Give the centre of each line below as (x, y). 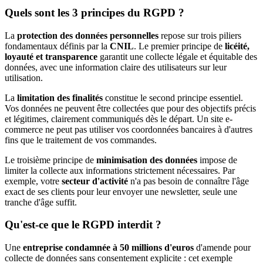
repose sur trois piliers (200, 35)
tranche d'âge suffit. (41, 202)
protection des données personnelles (88, 35)
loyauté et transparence (51, 56)
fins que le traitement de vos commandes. (81, 140)
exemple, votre (33, 181)
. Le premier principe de (179, 46)
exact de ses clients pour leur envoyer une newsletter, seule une (121, 191)
